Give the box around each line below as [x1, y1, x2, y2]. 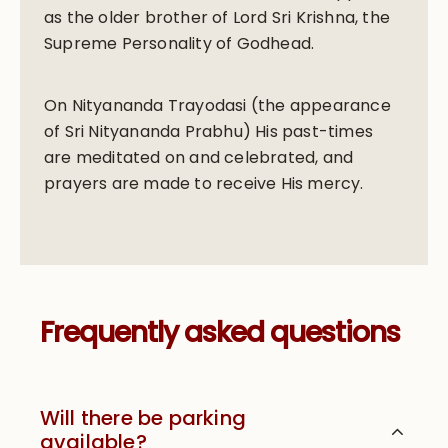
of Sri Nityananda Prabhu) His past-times [43, 119, 373, 143]
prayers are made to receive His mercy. [43, 171, 364, 195]
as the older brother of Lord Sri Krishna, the [43, 5, 390, 29]
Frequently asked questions [39, 312, 400, 352]
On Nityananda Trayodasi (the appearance [43, 93, 391, 117]
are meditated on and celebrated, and [43, 145, 354, 169]
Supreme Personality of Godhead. [43, 31, 315, 55]
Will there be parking [39, 403, 247, 432]
